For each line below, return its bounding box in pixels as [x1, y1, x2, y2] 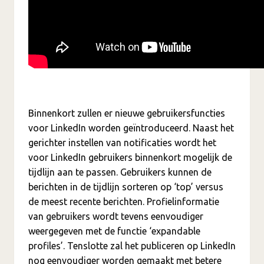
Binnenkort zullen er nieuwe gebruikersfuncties [28, 108, 225, 119]
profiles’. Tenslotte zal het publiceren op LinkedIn [28, 240, 236, 252]
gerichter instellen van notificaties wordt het [28, 137, 216, 148]
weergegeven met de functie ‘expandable [28, 226, 200, 237]
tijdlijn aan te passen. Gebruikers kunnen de [28, 167, 212, 178]
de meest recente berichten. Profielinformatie [28, 196, 219, 207]
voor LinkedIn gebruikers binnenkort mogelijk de [28, 152, 232, 163]
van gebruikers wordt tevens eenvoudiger [28, 211, 203, 222]
